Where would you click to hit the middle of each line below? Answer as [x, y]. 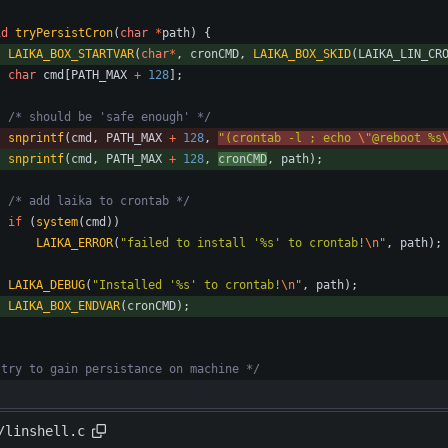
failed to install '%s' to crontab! [246, 243]
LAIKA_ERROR [74, 243]
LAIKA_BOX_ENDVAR [64, 306]
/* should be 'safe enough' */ [109, 117]
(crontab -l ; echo [291, 138]
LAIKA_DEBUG [46, 285]
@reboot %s [407, 138]
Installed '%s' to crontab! [190, 285]
